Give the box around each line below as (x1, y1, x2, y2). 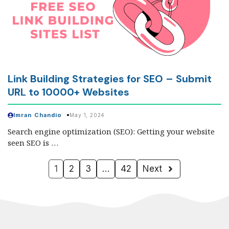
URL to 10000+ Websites (8, 85, 129, 99)
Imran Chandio (13, 111, 62, 119)
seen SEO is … (8, 137, 58, 148)
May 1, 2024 (70, 112, 105, 119)
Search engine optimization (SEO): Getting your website (8, 126, 215, 136)
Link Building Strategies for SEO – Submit (8, 72, 212, 85)
